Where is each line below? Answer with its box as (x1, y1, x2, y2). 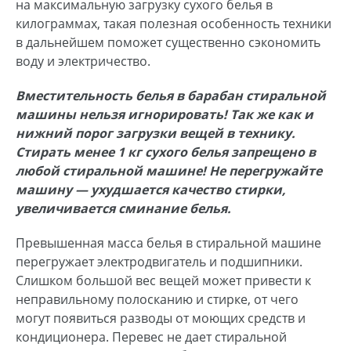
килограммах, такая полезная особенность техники (16, 15, 331, 33)
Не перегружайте (209, 162, 322, 180)
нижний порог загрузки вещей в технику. (16, 125, 295, 143)
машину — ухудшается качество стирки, (16, 181, 286, 199)
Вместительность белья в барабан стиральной (16, 87, 326, 105)
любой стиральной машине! (16, 162, 209, 180)
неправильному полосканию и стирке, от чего (16, 291, 299, 309)
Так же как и (230, 106, 313, 124)
